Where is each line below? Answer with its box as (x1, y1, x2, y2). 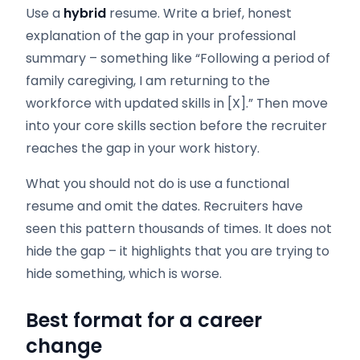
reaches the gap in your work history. (26, 139, 260, 157)
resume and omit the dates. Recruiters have (26, 197, 303, 215)
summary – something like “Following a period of (26, 49, 330, 67)
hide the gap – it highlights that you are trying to (26, 242, 329, 260)
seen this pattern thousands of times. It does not (26, 219, 332, 238)
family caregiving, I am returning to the (26, 72, 270, 90)
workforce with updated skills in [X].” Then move (26, 94, 328, 112)
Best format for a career (26, 307, 262, 333)
